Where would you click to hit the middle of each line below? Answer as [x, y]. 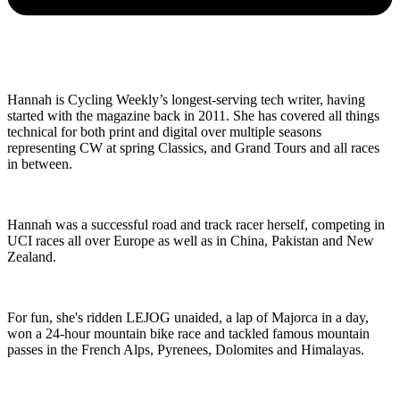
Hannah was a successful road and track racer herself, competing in [196, 224]
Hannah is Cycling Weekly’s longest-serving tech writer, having [186, 99]
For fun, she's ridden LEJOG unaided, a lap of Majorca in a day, [188, 317]
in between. [40, 163]
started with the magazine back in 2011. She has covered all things [193, 115]
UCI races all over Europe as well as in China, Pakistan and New [191, 240]
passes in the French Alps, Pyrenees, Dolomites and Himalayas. [187, 349]
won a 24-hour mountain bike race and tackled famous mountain [188, 333]
